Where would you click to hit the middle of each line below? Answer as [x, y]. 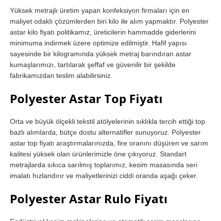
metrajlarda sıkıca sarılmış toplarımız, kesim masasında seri [104, 165]
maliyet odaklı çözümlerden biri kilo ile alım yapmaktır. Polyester [109, 21]
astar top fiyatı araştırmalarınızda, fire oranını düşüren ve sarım [109, 143]
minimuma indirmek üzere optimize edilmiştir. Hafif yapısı [98, 43]
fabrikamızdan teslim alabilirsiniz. [61, 76]
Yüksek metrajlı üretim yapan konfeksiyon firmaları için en [100, 11]
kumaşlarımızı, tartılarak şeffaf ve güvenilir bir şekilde [93, 65]
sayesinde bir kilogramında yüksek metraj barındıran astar [101, 54]
